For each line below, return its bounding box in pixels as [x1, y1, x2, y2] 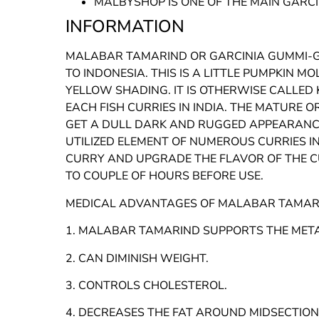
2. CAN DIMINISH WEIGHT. [66, 250, 209, 266]
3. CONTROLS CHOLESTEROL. [66, 277, 227, 293]
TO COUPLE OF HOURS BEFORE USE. [66, 168, 263, 184]
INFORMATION [66, 15, 184, 38]
